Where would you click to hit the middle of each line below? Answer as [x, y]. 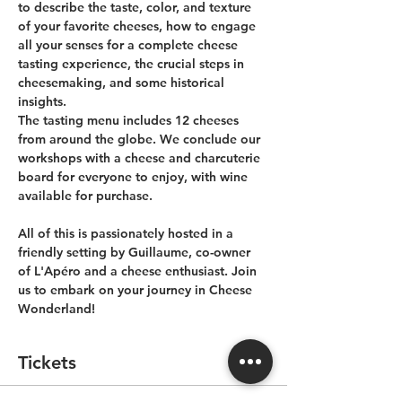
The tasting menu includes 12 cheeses [130, 120]
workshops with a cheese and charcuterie [141, 158]
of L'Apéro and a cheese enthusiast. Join [139, 271]
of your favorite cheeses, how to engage [139, 26]
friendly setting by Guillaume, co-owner [136, 252]
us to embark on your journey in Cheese [137, 290]
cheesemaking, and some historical [123, 83]
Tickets [47, 363]
